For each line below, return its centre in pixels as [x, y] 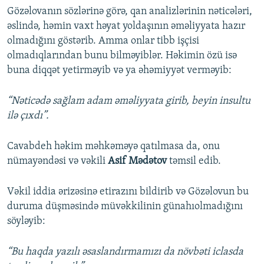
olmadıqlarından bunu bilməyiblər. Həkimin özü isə [122, 56]
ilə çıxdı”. [28, 116]
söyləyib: [26, 222]
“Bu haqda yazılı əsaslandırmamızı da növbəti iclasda [125, 252]
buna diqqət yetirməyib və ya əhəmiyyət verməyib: [119, 71]
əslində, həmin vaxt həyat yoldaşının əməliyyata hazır [126, 27]
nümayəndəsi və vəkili [57, 161]
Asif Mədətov [137, 161]
